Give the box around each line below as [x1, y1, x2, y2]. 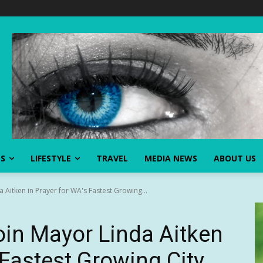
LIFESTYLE [31, 153, 71, 164]
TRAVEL [96, 153, 128, 164]
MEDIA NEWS [144, 153, 197, 164]
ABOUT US [214, 153, 256, 164]
